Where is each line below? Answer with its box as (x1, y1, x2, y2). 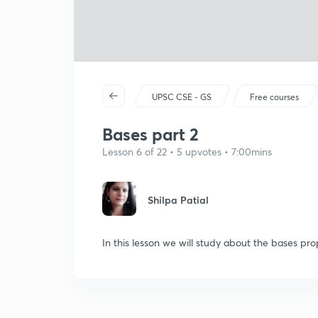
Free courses (250, 92, 300, 102)
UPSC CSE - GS (152, 92, 212, 102)
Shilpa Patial (148, 193, 209, 207)
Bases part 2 (102, 123, 199, 146)
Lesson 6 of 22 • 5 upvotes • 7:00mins (102, 145, 272, 158)
